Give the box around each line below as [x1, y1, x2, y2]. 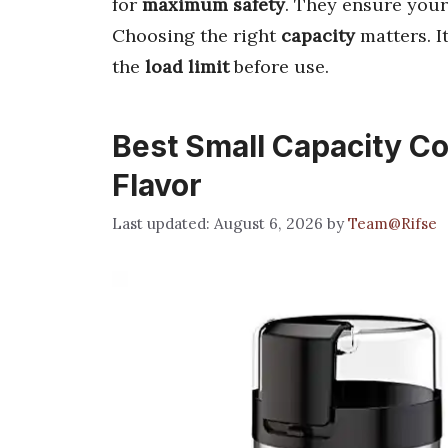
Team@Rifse [348, 213, 437, 233]
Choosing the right [112, 24, 281, 47]
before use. [229, 55, 329, 78]
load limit [145, 55, 229, 78]
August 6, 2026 [214, 213, 323, 233]
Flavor [112, 167, 202, 203]
